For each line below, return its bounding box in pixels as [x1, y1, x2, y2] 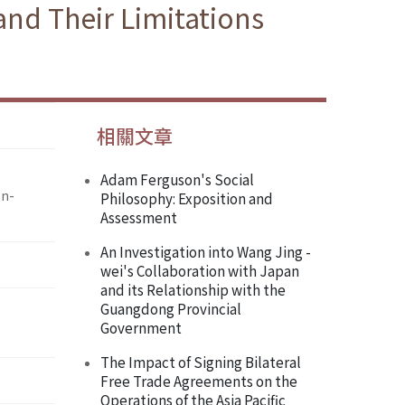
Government [100, 317, 182, 338]
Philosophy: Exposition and [100, 188, 273, 209]
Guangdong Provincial [100, 298, 241, 319]
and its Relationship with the [100, 279, 286, 300]
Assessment [100, 207, 177, 228]
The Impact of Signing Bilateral [100, 352, 301, 372]
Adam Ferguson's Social [100, 169, 254, 190]
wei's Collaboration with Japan [100, 260, 299, 281]
